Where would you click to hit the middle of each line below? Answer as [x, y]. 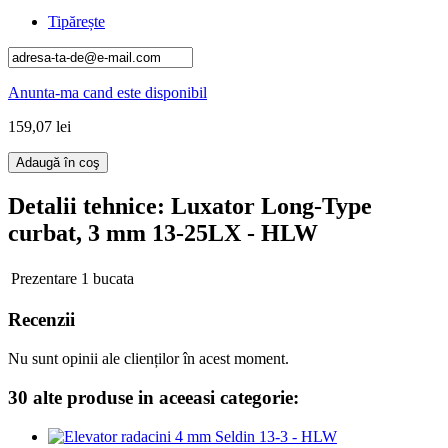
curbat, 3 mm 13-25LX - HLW [163, 232]
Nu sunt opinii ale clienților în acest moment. [148, 359]
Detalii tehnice [82, 205]
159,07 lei [39, 126]
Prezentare [44, 278]
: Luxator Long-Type [264, 205]
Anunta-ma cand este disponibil [107, 92]
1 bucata [107, 278]
